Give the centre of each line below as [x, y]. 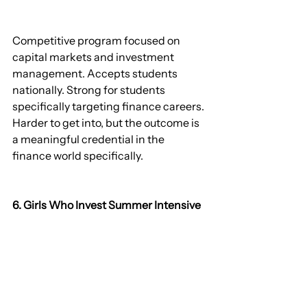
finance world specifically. [78, 156]
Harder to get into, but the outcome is [107, 123]
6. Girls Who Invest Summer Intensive [107, 205]
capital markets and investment [94, 57]
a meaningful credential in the [89, 139]
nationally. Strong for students [90, 90]
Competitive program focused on [97, 41]
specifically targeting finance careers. [109, 107]
